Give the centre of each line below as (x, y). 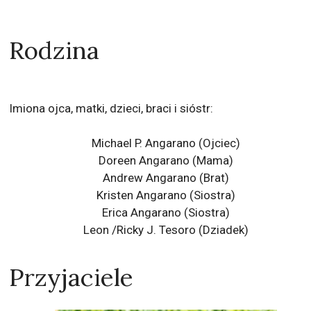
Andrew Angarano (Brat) (166, 177)
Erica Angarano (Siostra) (166, 212)
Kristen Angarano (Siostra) (166, 195)
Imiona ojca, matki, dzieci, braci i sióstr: (111, 108)
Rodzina (54, 50)
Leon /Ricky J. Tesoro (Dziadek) (166, 229)
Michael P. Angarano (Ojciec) (166, 143)
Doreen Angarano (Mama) (166, 160)
